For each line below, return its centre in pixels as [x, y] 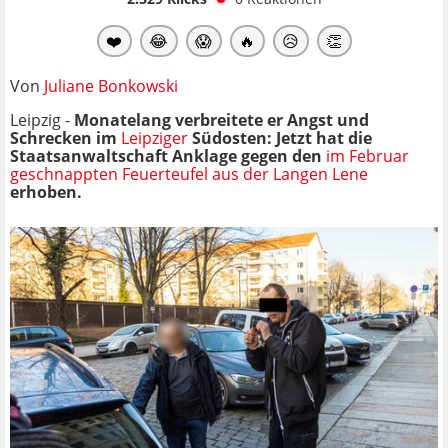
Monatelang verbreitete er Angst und [221, 119]
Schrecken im [65, 137]
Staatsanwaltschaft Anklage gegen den [168, 155]
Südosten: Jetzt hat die [280, 137]
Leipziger [154, 137]
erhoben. [46, 191]
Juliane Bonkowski [111, 85]
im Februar [367, 155]
